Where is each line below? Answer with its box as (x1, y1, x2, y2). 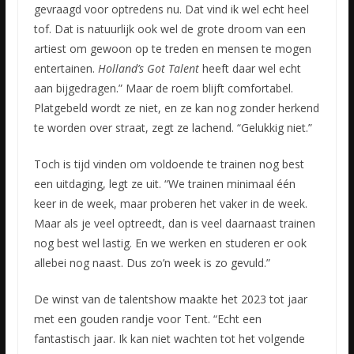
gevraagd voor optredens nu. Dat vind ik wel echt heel (33, 2, 309, 17)
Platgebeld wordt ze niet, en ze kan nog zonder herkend (33, 100, 319, 116)
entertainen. (33, 61, 98, 77)
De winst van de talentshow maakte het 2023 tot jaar (33, 292, 307, 307)
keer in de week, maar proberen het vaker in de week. (33, 196, 307, 212)
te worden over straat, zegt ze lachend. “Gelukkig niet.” (33, 120, 312, 136)
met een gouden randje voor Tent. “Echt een (33, 311, 262, 327)
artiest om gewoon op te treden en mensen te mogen (33, 41, 311, 57)
